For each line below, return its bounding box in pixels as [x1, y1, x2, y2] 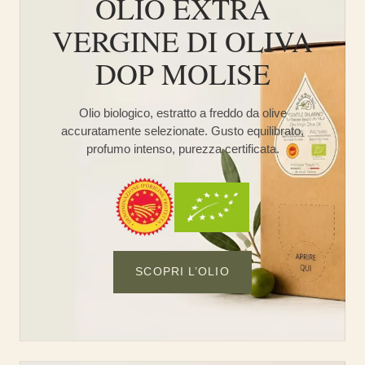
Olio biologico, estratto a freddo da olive [78, 106, 287, 121]
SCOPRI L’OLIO [135, 266, 230, 279]
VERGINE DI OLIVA [52, 21, 313, 61]
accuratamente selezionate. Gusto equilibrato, [61, 124, 304, 139]
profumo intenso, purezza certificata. [86, 142, 279, 156]
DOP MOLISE [95, 54, 270, 94]
